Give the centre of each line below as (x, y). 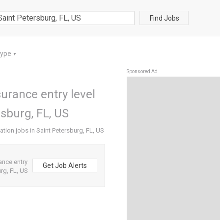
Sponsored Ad (142, 71)
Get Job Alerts (65, 165)
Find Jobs (165, 18)
